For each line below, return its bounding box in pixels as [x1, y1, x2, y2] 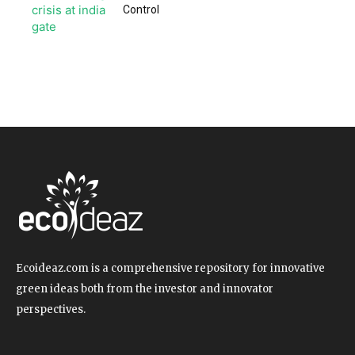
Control [123, 2, 159, 16]
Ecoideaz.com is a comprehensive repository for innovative [16, 261, 325, 275]
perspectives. [16, 302, 86, 316]
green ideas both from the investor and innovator [16, 281, 273, 296]
